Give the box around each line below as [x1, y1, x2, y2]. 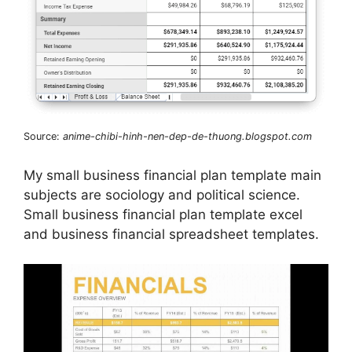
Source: [24, 130, 63, 143]
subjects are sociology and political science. [24, 186, 300, 203]
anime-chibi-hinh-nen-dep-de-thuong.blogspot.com [63, 130, 312, 143]
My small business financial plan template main [24, 167, 321, 183]
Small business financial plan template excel [24, 206, 302, 222]
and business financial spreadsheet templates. [24, 225, 319, 242]
